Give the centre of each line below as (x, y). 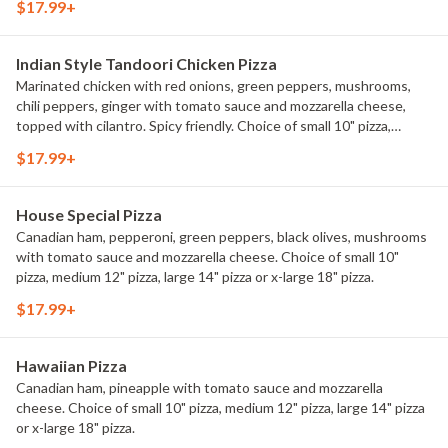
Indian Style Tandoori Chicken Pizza (146, 63)
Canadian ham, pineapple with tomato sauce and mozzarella (199, 387)
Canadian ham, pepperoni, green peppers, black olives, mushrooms (221, 236)
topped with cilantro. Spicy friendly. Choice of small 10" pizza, (203, 125)
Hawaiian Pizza (71, 365)
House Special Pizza (89, 214)
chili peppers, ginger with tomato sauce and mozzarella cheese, (211, 105)
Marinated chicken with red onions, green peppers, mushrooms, (213, 85)
